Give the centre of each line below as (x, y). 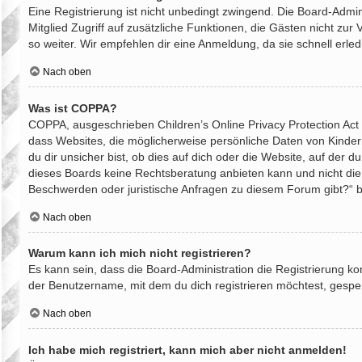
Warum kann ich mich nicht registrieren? (140, 253)
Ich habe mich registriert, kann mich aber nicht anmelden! (187, 349)
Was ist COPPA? (73, 108)
